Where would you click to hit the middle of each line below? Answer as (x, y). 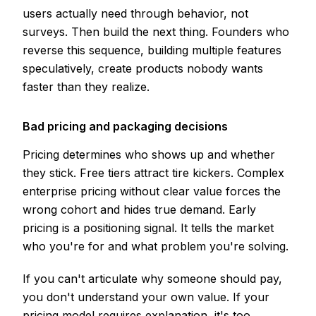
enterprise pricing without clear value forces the (152, 192)
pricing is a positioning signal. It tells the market (148, 228)
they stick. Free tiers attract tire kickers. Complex (153, 173)
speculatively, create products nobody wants (143, 69)
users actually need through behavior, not (135, 14)
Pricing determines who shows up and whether (149, 155)
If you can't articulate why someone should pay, (152, 279)
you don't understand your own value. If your (146, 297)
